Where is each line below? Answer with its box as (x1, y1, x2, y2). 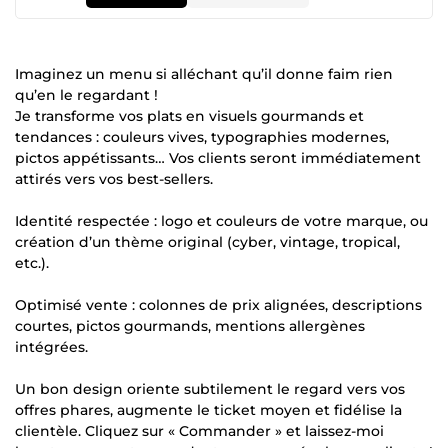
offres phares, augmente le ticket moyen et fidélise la (15, 401, 402, 419)
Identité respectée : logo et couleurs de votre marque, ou (15, 212, 428, 230)
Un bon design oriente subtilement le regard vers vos (15, 380, 405, 398)
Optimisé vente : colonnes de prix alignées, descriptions (15, 296, 422, 314)
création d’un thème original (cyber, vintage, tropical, (15, 233, 400, 251)
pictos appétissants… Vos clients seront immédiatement (15, 149, 421, 167)
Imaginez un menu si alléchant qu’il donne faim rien (15, 65, 393, 83)
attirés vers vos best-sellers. (15, 170, 213, 188)
